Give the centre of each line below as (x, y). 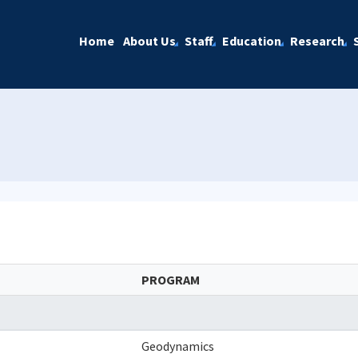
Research (317, 41)
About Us (149, 41)
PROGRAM (171, 280)
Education (251, 41)
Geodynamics (178, 346)
